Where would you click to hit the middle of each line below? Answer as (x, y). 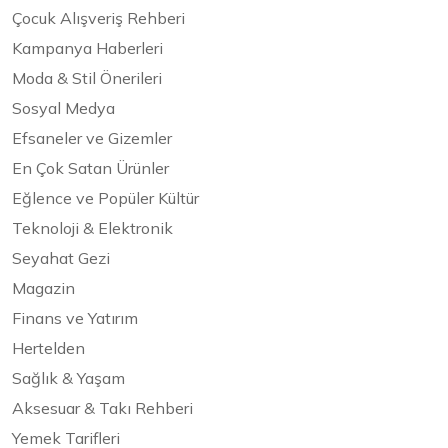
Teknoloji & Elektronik (92, 228)
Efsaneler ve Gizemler (92, 138)
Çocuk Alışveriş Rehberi (98, 18)
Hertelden (48, 348)
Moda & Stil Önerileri (87, 78)
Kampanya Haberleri (87, 48)
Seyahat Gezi (61, 258)
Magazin (43, 288)
